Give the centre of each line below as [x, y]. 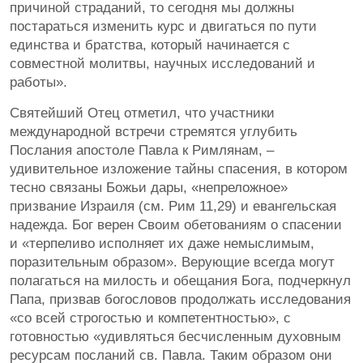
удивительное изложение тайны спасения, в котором [179, 169]
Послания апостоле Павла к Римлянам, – [142, 150]
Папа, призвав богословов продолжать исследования [180, 299]
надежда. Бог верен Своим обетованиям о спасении [176, 224]
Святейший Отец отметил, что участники [142, 113]
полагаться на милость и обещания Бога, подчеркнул [180, 280]
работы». [38, 82]
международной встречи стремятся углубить [154, 131]
